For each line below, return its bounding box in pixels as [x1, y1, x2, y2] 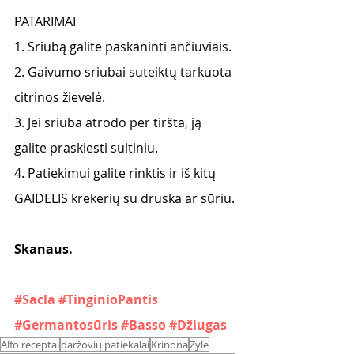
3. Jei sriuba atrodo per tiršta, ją [14, 114, 205, 131]
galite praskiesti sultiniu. [14, 139, 158, 156]
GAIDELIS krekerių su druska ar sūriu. [14, 190, 235, 207]
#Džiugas [169, 316, 227, 333]
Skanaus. [14, 240, 73, 258]
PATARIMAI [14, 13, 76, 30]
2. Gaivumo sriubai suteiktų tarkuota [14, 63, 235, 81]
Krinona [151, 337, 188, 352]
